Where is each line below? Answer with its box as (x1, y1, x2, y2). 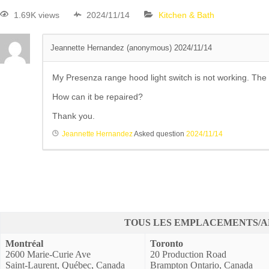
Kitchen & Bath (159, 10, 214, 20)
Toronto (150, 238, 184, 249)
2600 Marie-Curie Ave (5, 249, 91, 260)
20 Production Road (150, 249, 227, 260)
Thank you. (52, 111, 95, 121)
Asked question (133, 130, 186, 139)
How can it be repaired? (52, 92, 143, 102)
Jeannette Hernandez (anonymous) (50, 43, 174, 53)
